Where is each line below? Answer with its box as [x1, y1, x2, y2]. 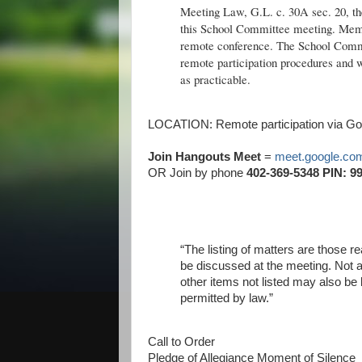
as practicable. [180, 70, 250, 87]
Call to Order [148, 335, 215, 349]
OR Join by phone [148, 166, 243, 179]
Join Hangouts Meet [148, 149, 261, 163]
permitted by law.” [180, 291, 273, 305]
